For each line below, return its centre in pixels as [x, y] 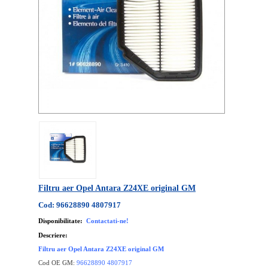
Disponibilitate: [60, 221]
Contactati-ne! [107, 221]
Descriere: [53, 235]
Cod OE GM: [57, 263]
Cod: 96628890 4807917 [80, 205]
